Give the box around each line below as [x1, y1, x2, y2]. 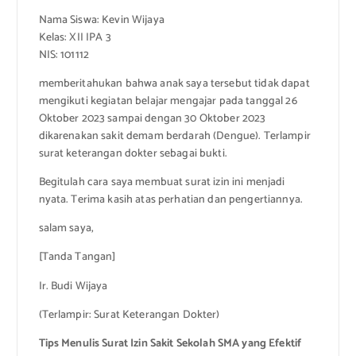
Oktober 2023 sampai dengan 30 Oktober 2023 [38, 110, 266, 129]
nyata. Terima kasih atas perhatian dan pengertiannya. [38, 191, 303, 210]
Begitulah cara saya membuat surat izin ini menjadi [38, 173, 285, 192]
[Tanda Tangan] [38, 248, 116, 267]
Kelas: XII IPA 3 [38, 29, 111, 48]
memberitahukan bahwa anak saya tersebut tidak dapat [38, 75, 310, 94]
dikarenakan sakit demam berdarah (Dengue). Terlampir [38, 127, 311, 146]
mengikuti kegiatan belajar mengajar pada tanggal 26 [38, 92, 297, 111]
